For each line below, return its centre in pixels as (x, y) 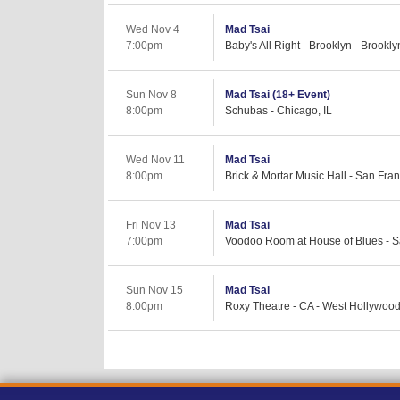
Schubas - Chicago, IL (279, 110)
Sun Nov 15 (154, 290)
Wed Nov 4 (153, 29)
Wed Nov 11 (155, 159)
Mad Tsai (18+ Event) (278, 94)
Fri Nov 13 (151, 225)
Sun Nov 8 (151, 94)
